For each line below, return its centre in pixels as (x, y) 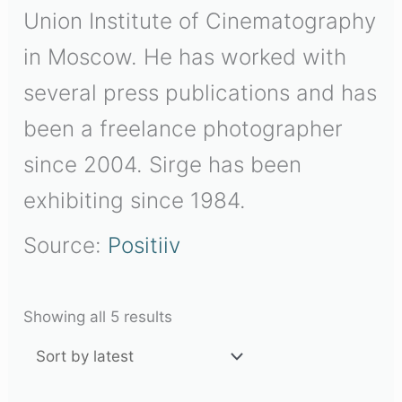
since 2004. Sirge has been (163, 164)
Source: (66, 245)
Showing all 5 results (98, 316)
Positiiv (144, 245)
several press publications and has (201, 92)
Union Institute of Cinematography (200, 21)
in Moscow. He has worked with (185, 57)
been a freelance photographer (184, 128)
